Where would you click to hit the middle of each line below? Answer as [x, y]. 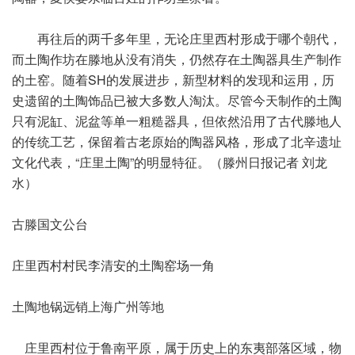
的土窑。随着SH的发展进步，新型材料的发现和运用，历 [173, 80]
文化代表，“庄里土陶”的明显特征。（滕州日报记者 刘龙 [170, 162]
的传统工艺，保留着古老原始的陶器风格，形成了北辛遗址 [177, 141]
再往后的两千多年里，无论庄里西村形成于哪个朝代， [177, 38]
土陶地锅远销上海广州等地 [88, 306]
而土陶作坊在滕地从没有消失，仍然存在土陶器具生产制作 [177, 59]
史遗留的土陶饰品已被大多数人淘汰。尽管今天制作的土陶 [177, 100]
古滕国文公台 [50, 224]
